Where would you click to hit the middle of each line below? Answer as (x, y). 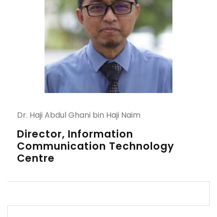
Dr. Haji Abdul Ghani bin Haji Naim (79, 115)
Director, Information (75, 134)
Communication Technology (96, 146)
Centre (36, 158)
